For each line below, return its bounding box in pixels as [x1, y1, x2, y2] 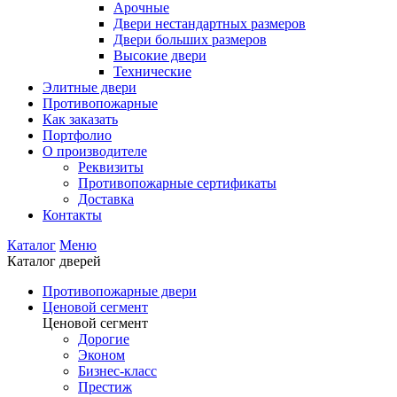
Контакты [43, 207, 102, 223]
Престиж [78, 379, 132, 395]
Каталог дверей [7, 253, 101, 269]
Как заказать [43, 112, 118, 128]
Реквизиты [78, 160, 144, 175]
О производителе [43, 144, 147, 160]
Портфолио [43, 128, 112, 144]
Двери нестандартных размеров [113, 16, 306, 32]
